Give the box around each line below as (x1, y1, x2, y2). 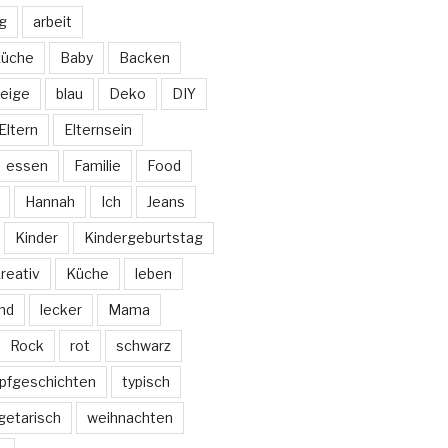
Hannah (24, 193, 75, 211)
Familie (73, 157, 121, 175)
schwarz (115, 337, 171, 355)
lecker (39, 301, 82, 319)
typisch (121, 373, 170, 391)
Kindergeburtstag (83, 229, 203, 247)
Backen (118, 49, 170, 67)
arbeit (32, 13, 72, 31)
